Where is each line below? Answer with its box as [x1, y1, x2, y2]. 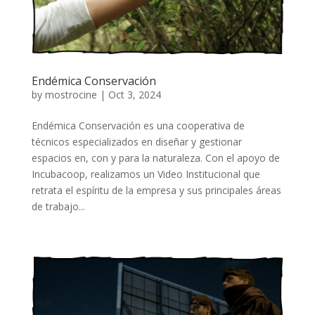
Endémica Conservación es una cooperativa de [31, 119, 245, 133]
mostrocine [44, 88, 97, 102]
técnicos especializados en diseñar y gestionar [31, 135, 242, 149]
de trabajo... [31, 200, 85, 214]
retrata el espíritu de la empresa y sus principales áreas [31, 184, 281, 198]
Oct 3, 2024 [108, 88, 161, 102]
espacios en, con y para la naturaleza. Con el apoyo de [31, 151, 280, 165]
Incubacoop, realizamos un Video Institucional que [31, 167, 260, 181]
